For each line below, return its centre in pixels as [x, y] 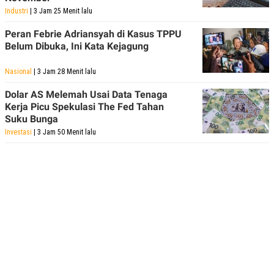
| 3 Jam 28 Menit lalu [64, 71]
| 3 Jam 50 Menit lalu [64, 132]
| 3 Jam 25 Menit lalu [60, 11]
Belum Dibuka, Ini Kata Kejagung [77, 46]
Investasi [18, 132]
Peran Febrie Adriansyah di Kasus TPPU [93, 34]
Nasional [18, 71]
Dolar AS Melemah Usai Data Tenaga [86, 94]
